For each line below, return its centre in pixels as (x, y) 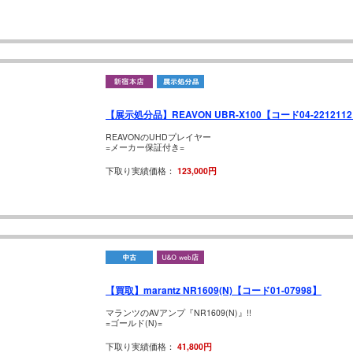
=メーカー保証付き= (145, 147)
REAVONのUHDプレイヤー (158, 137)
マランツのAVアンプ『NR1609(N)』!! (178, 313)
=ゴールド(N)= (134, 323)
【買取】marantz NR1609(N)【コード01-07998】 (214, 291)
